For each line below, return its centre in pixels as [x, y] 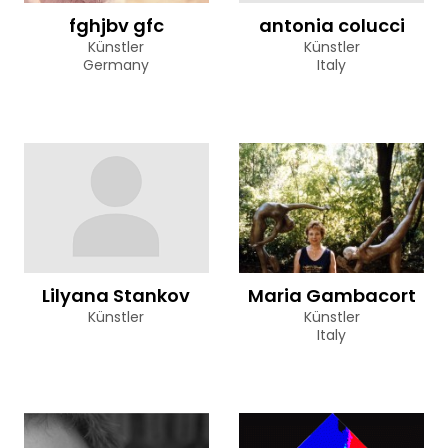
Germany [116, 64]
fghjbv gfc [116, 25]
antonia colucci [331, 25]
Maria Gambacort [331, 295]
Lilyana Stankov [116, 295]
